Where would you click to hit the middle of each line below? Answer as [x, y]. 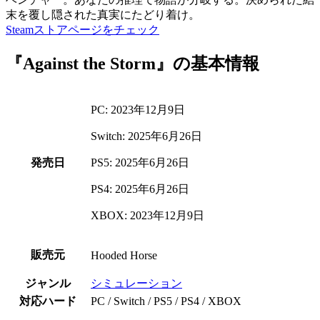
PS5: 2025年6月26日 [140, 162]
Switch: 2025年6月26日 [146, 136]
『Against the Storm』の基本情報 [132, 63]
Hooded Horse [124, 255]
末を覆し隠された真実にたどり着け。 [103, 14]
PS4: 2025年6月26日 [140, 189]
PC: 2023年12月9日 [138, 109]
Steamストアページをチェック [82, 29]
